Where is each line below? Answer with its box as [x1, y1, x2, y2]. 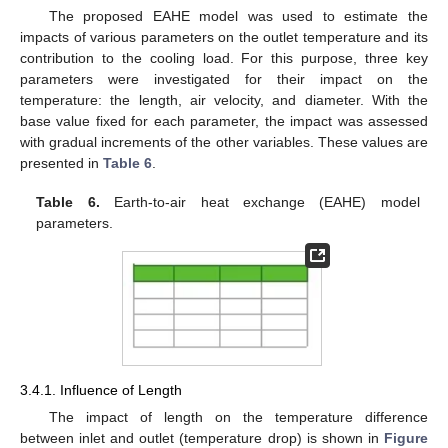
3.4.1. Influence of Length [20, 382, 182, 399]
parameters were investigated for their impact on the [20, 71, 428, 88]
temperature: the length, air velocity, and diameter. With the [20, 92, 428, 109]
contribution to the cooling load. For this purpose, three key [20, 50, 428, 67]
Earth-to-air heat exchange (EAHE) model [99, 193, 420, 210]
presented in [20, 155, 103, 172]
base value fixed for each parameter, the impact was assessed [20, 113, 428, 130]
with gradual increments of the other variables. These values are [20, 134, 428, 151]
